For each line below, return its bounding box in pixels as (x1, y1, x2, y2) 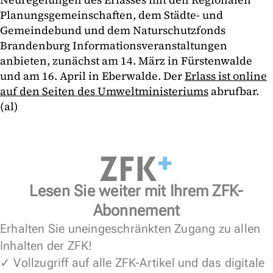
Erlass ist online (185, 68, 267, 84)
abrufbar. (208, 83, 259, 99)
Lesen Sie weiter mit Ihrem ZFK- (29, 182, 244, 200)
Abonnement (93, 201, 180, 220)
